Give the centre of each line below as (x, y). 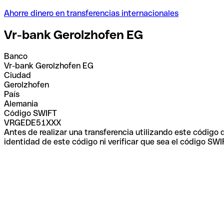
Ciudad (17, 75)
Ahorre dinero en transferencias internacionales (91, 13)
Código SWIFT (30, 113)
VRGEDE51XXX (32, 122)
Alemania (21, 103)
